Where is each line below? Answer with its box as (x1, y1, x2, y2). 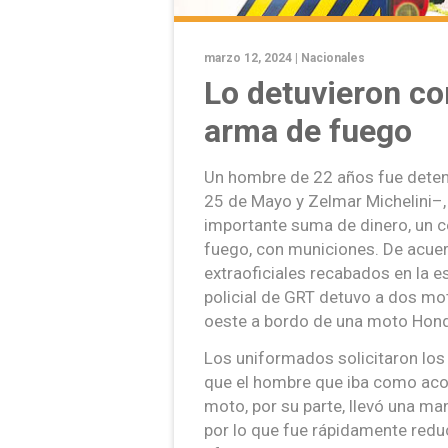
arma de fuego (204, 112, 412, 151)
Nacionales (301, 51, 365, 66)
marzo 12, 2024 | (204, 51, 301, 66)
